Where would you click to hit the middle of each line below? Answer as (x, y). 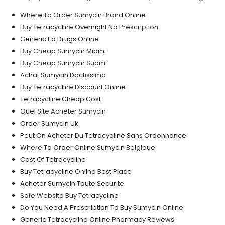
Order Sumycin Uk (49, 123)
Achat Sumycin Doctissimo (63, 75)
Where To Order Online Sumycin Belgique (88, 147)
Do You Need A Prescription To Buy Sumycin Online (102, 208)
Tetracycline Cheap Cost (61, 99)
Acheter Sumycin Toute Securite (72, 184)
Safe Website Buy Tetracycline (69, 196)
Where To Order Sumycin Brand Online (83, 15)
